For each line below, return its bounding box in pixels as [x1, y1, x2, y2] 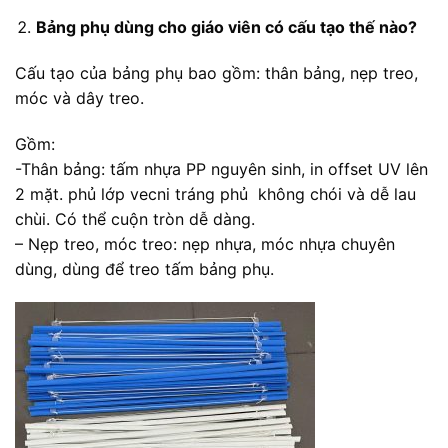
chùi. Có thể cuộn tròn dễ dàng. [15, 208, 255, 229]
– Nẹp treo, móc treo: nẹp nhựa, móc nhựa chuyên [15, 233, 395, 254]
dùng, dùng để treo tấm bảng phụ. [15, 258, 274, 279]
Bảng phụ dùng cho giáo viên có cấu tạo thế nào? [35, 16, 417, 37]
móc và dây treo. [15, 87, 144, 108]
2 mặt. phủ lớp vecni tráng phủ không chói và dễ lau [15, 183, 416, 204]
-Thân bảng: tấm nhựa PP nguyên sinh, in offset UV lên [15, 158, 428, 179]
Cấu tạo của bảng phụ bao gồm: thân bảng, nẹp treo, [15, 62, 418, 83]
